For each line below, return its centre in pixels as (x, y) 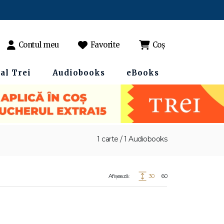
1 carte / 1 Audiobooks (132, 139)
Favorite (105, 45)
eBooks (143, 73)
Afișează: (118, 176)
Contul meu (38, 45)
